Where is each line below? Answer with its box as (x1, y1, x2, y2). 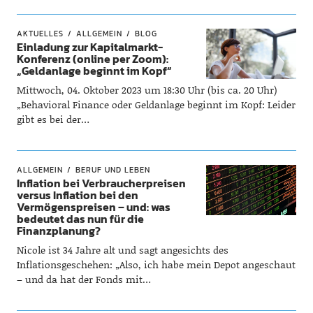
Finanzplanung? (16, 222, 101, 239)
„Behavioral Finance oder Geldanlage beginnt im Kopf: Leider (16, 97, 296, 112)
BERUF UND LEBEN (75, 164, 150, 175)
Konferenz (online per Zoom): (16, 50, 168, 67)
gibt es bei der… (16, 112, 89, 126)
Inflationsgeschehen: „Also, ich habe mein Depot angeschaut (16, 257, 296, 272)
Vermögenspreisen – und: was (16, 198, 170, 215)
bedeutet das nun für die (16, 210, 144, 227)
